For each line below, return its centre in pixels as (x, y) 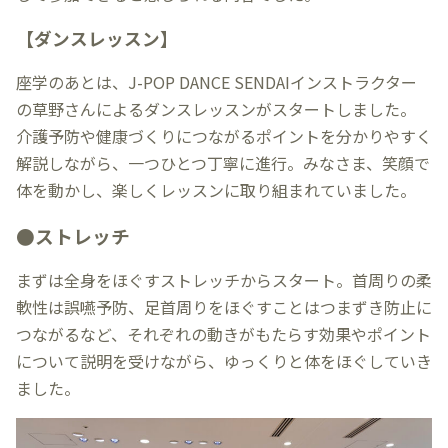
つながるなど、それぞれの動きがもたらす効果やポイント (223, 333)
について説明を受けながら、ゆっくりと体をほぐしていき (224, 360)
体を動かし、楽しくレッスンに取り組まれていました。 (216, 189)
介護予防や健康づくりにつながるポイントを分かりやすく (224, 135)
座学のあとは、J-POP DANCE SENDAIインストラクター (216, 81)
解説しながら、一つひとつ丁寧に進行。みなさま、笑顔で (223, 162)
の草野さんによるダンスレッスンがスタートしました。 (216, 108)
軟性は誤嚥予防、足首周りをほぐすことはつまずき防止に (224, 306)
